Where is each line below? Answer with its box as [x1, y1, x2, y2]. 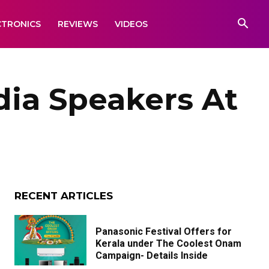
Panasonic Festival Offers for [95, 226, 232, 237]
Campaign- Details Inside [95, 250, 208, 261]
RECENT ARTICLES [14, 190, 113, 202]
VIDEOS [115, 19, 148, 29]
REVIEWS [58, 19, 98, 29]
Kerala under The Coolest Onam [95, 238, 241, 249]
